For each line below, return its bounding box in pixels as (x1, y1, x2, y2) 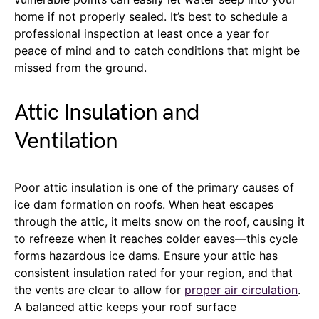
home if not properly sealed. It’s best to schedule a (14, 9, 288, 23)
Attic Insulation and (14, 98, 199, 127)
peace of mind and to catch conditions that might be (14, 43, 300, 58)
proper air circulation (184, 282, 298, 297)
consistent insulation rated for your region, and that (14, 265, 293, 280)
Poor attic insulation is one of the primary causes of (14, 179, 294, 194)
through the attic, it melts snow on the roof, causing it (14, 214, 305, 229)
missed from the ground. (14, 60, 147, 75)
